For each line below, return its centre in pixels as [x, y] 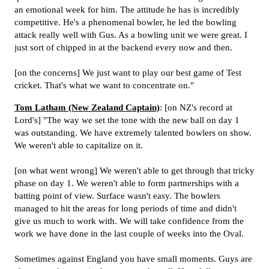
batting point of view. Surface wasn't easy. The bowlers [117, 196]
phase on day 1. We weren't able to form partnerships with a [127, 183]
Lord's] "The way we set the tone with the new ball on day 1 [127, 120]
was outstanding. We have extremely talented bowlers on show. [133, 133]
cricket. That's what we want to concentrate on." [104, 85]
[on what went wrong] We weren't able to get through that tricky [134, 171]
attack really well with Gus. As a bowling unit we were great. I [131, 35]
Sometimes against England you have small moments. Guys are [133, 259]
